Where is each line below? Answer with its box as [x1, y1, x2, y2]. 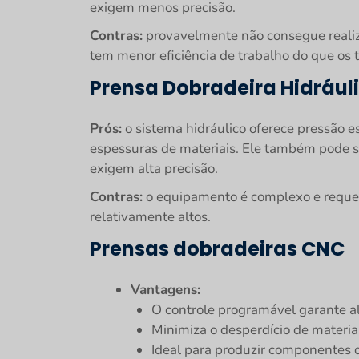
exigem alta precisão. [90, 159, 218, 178]
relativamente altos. [90, 208, 211, 226]
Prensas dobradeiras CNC [90, 236, 345, 262]
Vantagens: [131, 280, 200, 299]
